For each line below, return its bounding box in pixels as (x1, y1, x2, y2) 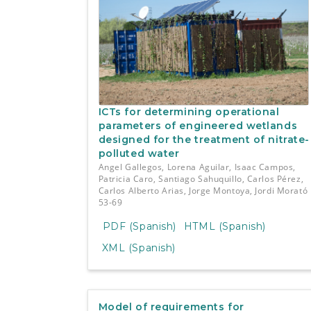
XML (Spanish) (101, 241, 176, 254)
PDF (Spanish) (102, 219, 176, 233)
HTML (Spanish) (183, 219, 266, 233)
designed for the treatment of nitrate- (98, 133, 310, 146)
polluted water (98, 147, 180, 160)
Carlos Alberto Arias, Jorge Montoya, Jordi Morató (98, 185, 308, 197)
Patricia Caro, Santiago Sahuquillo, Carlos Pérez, (98, 173, 304, 185)
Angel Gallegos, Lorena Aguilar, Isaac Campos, (98, 161, 296, 174)
